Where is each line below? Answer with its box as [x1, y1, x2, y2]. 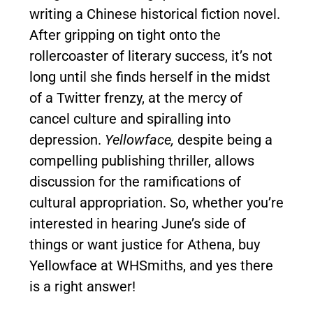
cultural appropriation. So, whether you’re [29, 194, 284, 211]
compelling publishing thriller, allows [29, 152, 254, 169]
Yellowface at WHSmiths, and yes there [29, 256, 273, 274]
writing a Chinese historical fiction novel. [29, 5, 280, 22]
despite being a [174, 131, 272, 148]
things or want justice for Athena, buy [29, 235, 260, 253]
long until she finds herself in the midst [29, 68, 270, 85]
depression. [29, 131, 105, 148]
